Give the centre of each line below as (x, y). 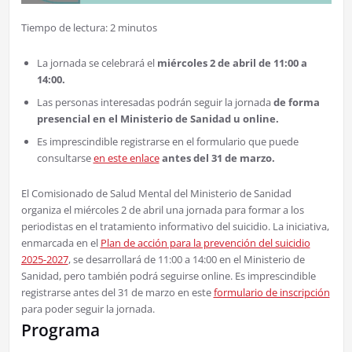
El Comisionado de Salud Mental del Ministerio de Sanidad (156, 194)
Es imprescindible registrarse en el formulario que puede (167, 142)
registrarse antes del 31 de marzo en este (117, 293)
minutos (137, 28)
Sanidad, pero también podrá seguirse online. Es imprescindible (168, 276)
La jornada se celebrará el (95, 63)
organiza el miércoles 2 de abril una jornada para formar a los (162, 210)
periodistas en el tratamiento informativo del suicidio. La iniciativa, (175, 227)
